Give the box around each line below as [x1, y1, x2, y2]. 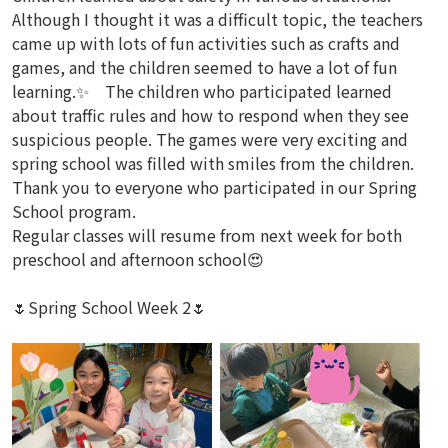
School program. [12, 199, 136, 223]
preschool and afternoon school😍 [12, 247, 264, 271]
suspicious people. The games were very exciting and [12, 127, 408, 151]
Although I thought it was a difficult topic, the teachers [12, 7, 423, 31]
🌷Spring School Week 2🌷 [12, 295, 207, 319]
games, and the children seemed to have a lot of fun [12, 55, 397, 79]
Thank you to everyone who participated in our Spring [12, 175, 417, 199]
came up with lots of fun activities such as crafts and [12, 31, 400, 55]
